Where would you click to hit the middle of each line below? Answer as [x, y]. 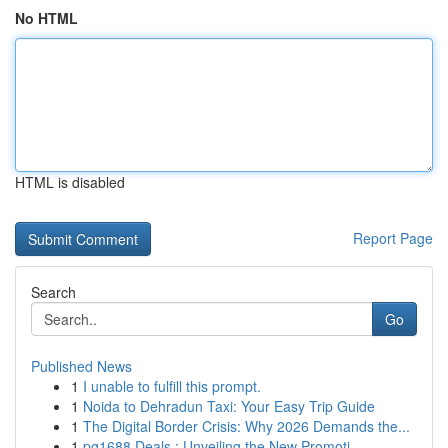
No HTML [46, 18]
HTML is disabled [70, 182]
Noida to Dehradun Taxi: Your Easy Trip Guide [229, 406]
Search [53, 292]
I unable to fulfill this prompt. [172, 386]
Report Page [393, 238]
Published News [81, 366]
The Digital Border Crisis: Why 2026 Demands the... [246, 426]
